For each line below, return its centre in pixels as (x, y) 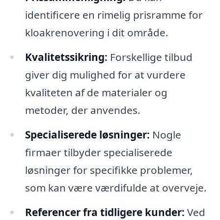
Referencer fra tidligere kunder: (105, 212)
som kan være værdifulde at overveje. (116, 188)
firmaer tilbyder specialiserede (98, 152)
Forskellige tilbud (150, 57)
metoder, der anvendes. (82, 110)
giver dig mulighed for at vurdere (105, 75)
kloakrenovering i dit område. (96, 33)
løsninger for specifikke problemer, (109, 170)
